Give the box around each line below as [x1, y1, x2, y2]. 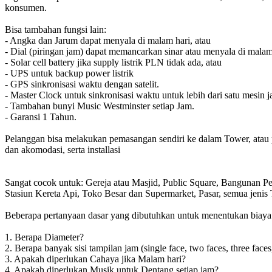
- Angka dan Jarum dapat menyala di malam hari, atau [5, 35, 211, 46]
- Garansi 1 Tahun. [5, 112, 76, 123]
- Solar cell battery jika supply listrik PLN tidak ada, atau [5, 57, 222, 68]
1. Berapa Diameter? [5, 232, 84, 243]
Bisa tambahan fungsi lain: [5, 24, 106, 35]
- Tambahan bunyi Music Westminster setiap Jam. [5, 101, 194, 112]
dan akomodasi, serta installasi [5, 144, 120, 155]
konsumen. [5, 2, 47, 13]
